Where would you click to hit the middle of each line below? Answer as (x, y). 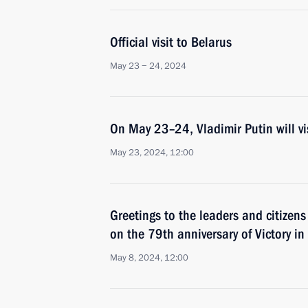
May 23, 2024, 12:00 (152, 153)
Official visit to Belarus (171, 42)
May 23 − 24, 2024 (148, 66)
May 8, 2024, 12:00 (149, 258)
